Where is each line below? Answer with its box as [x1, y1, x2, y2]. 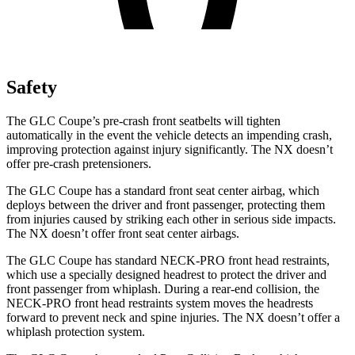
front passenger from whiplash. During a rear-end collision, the [6, 281, 319, 296]
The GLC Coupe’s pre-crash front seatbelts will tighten [6, 113, 281, 128]
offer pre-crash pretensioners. [6, 156, 151, 170]
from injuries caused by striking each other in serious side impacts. [6, 212, 336, 226]
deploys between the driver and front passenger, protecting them [6, 197, 325, 212]
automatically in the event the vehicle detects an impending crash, [6, 128, 332, 142]
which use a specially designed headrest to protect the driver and [6, 267, 326, 281]
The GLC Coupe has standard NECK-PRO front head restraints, [6, 253, 330, 267]
